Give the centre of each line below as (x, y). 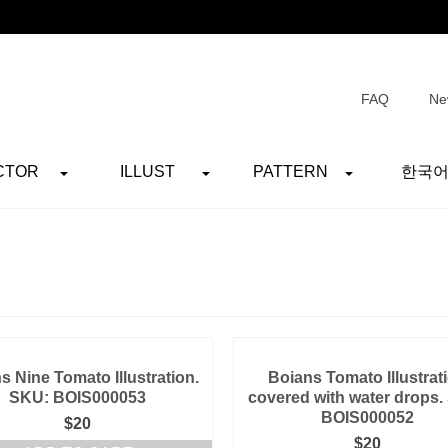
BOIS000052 (368, 417)
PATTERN (290, 171)
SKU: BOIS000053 (78, 397)
